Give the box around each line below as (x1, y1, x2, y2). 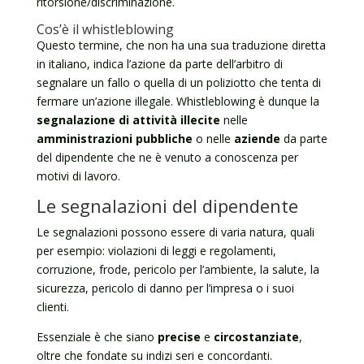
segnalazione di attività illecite (36, 112, 220, 128)
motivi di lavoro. (36, 168, 120, 184)
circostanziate (213, 329, 299, 344)
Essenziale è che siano (36, 329, 158, 344)
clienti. (36, 299, 69, 314)
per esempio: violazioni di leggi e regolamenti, (36, 243, 276, 258)
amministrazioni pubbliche (36, 131, 193, 146)
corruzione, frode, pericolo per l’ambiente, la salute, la (36, 262, 319, 277)
